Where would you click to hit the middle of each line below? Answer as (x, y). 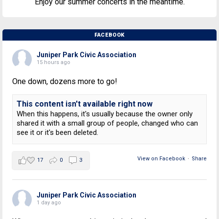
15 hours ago (54, 63)
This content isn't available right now (85, 104)
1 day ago (49, 203)
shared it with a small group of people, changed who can (107, 123)
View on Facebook (161, 159)
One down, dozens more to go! (65, 82)
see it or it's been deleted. (57, 133)
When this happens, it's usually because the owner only (105, 114)
